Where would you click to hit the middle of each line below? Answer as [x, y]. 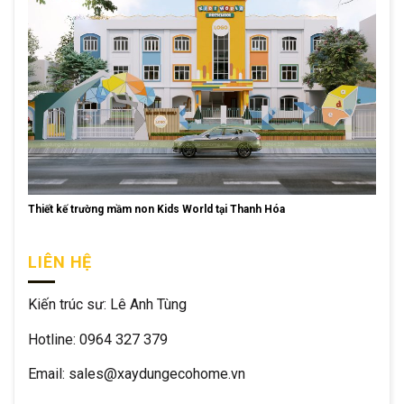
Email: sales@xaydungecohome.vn [137, 373]
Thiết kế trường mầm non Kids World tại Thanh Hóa [156, 210]
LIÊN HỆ [60, 262]
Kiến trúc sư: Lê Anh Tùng [107, 305]
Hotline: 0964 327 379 [98, 339]
